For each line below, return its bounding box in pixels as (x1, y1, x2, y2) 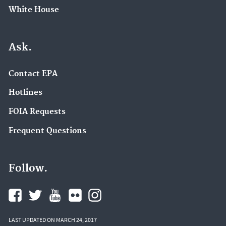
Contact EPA (9, 69, 58, 79)
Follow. (9, 161, 47, 175)
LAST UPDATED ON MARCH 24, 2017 (9, 215, 97, 223)
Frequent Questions (9, 126, 86, 136)
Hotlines (9, 88, 42, 98)
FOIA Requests (9, 107, 66, 117)
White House (9, 5, 59, 15)
